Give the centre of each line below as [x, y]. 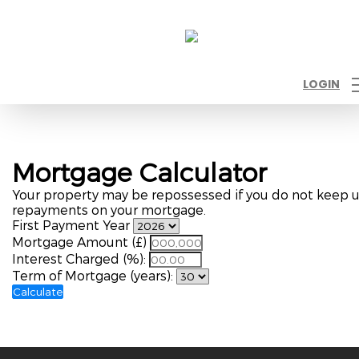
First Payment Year [71, 225]
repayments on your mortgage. [109, 210]
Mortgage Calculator [139, 171]
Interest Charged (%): [79, 258]
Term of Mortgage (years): [93, 275]
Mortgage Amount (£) [79, 242]
